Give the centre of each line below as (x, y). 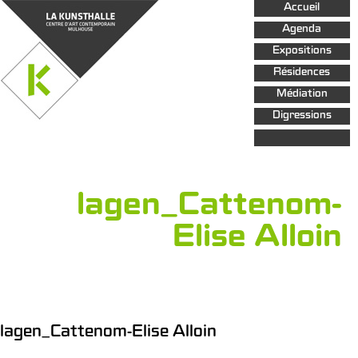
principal (324, 30)
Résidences (302, 73)
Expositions (302, 52)
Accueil (302, 8)
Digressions (302, 116)
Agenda (302, 30)
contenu (324, 18)
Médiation (302, 95)
